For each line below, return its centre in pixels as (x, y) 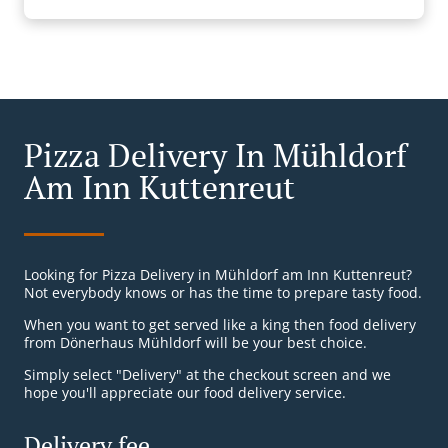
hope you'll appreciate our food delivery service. (185, 393)
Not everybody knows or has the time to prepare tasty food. (223, 293)
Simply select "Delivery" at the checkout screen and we (207, 375)
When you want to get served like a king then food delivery (220, 325)
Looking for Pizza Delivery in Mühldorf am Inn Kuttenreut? (218, 275)
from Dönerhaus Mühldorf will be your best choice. (195, 343)
